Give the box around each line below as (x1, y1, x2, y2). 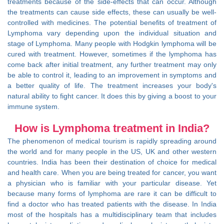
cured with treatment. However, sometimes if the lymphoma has (7, 49, 216, 58)
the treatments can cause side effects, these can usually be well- (7, 7, 216, 16)
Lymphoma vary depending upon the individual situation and (7, 28, 216, 37)
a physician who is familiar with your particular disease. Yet (7, 178, 216, 187)
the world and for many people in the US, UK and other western (7, 147, 216, 155)
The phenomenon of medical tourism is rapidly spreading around (7, 136, 216, 145)
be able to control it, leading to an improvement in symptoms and (7, 70, 216, 79)
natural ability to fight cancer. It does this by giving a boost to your (7, 91, 216, 100)
